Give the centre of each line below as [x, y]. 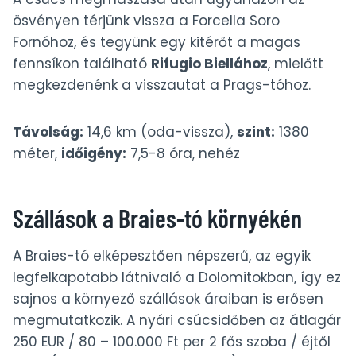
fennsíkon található [82, 64]
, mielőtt [296, 64]
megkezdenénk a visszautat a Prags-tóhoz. [162, 85]
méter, [37, 154]
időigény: [94, 154]
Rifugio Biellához [209, 64]
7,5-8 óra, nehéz [183, 154]
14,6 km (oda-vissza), [160, 132]
